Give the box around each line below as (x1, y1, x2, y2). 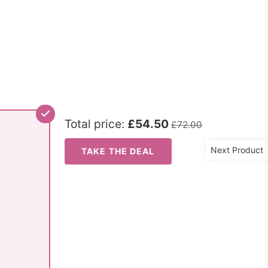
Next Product (211, 145, 263, 155)
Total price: (65, 117, 127, 131)
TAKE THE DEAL (81, 146, 155, 156)
